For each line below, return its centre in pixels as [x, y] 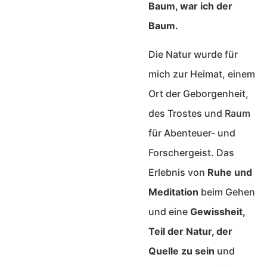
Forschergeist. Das [191, 152]
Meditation [173, 192]
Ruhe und [230, 172]
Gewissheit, [218, 211]
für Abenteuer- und [192, 133]
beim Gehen [227, 192]
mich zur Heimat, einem [202, 74]
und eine [169, 211]
